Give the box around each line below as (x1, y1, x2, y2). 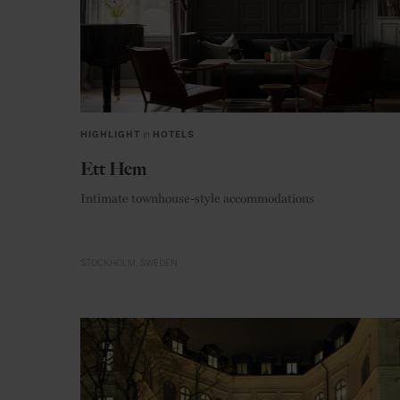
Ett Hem (80, 158, 146, 180)
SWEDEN (140, 257, 177, 269)
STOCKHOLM (80, 257, 136, 269)
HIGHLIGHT (80, 129, 140, 141)
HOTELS (153, 129, 196, 141)
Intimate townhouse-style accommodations (80, 188, 314, 207)
